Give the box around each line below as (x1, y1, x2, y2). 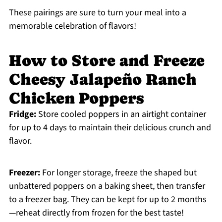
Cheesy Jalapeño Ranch (8, 70, 197, 89)
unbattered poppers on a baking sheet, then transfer (8, 180, 205, 193)
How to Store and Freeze (8, 52, 205, 70)
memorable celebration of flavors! (8, 20, 136, 33)
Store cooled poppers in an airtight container (36, 108, 206, 121)
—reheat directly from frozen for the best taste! (8, 207, 184, 220)
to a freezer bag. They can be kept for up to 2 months (8, 193, 207, 206)
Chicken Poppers (8, 89, 144, 108)
